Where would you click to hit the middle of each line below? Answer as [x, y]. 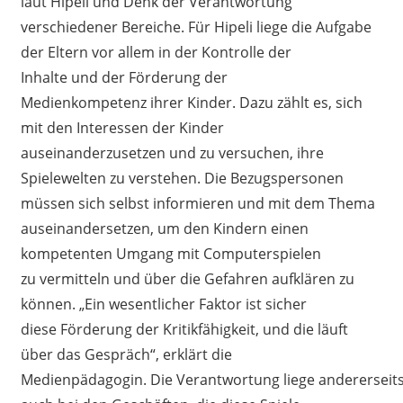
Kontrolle [231, 52]
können [46, 304]
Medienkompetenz [83, 102]
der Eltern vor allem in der [109, 52]
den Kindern [227, 228]
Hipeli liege [249, 27]
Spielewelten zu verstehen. [110, 178]
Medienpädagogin [81, 379]
